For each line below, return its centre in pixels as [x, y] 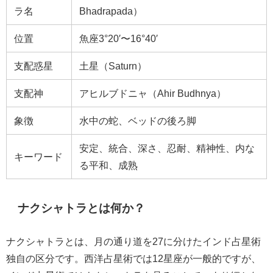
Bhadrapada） [111, 11]
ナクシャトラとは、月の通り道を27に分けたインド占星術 [133, 241]
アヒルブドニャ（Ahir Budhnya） [153, 94]
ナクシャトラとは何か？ [82, 208]
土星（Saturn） [113, 66]
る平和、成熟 [108, 165]
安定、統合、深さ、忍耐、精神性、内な [167, 148]
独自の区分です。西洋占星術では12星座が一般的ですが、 [133, 258]
